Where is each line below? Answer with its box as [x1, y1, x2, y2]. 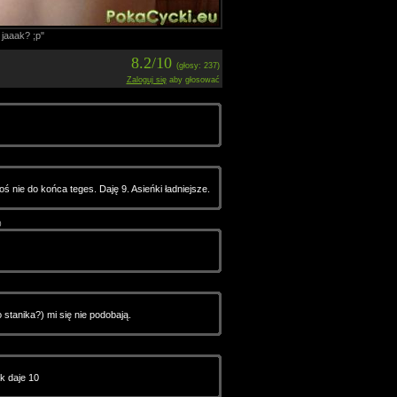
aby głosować [166, 75, 220, 84]
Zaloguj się [126, 75, 167, 84]
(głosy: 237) [175, 61, 220, 70]
